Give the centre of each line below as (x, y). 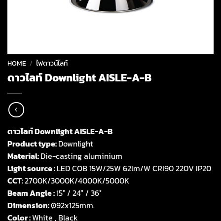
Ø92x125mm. (73, 205)
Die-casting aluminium (81, 156)
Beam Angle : (32, 193)
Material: (24, 156)
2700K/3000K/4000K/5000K (77, 181)
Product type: (33, 144)
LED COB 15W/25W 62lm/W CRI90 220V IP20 (134, 168)
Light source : (32, 168)
